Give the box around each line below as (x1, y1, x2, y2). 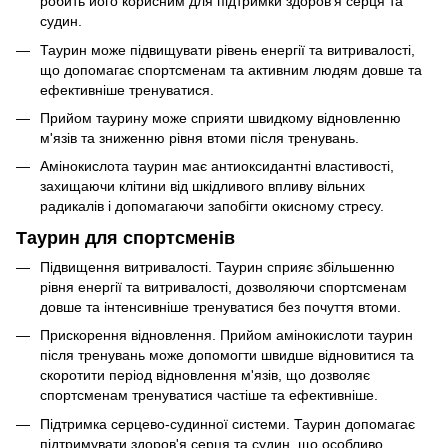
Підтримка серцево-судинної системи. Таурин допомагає (40, 415, 415, 432)
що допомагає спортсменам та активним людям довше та (40, 61, 422, 78)
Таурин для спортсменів (16, 227, 235, 248)
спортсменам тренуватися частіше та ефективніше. (40, 387, 378, 404)
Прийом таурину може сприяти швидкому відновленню (40, 110, 401, 127)
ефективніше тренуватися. (40, 81, 214, 98)
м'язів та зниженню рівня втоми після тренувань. (40, 130, 359, 147)
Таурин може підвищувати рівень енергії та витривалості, (40, 41, 415, 58)
